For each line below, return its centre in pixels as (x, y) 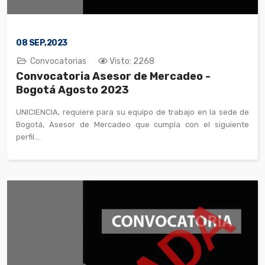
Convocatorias (58, 61)
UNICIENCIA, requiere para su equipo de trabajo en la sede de (132, 112)
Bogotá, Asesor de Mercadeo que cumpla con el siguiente (132, 125)
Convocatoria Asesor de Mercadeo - (113, 76)
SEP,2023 (47, 43)
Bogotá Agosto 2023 (72, 90)
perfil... (28, 137)
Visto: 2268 (132, 61)
